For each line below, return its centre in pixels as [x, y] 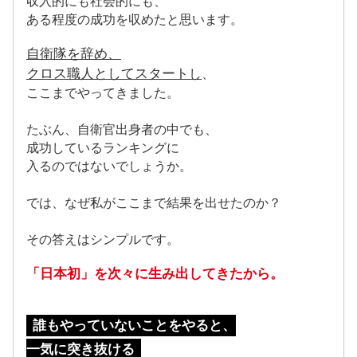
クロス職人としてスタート [108, 73]
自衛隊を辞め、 [74, 53]
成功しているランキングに [103, 147]
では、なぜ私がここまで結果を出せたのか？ [154, 202]
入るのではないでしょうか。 [109, 166]
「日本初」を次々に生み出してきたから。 [155, 273]
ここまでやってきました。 [103, 92]
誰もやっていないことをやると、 [135, 325]
